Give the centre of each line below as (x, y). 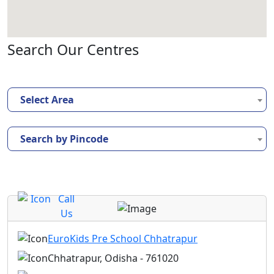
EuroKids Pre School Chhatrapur (123, 239)
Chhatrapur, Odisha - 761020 (113, 258)
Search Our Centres (73, 49)
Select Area (47, 99)
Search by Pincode (64, 139)
